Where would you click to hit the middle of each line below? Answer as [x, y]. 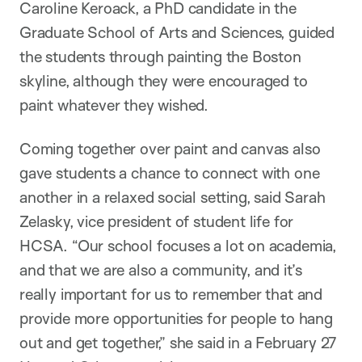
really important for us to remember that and [171, 294]
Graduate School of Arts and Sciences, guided [177, 32]
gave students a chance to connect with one [170, 173]
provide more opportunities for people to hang [176, 318]
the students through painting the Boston [160, 57]
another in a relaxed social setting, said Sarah [173, 197]
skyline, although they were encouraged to [164, 81]
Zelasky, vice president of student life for [157, 221]
